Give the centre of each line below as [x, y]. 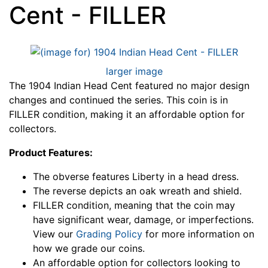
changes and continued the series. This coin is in [118, 100]
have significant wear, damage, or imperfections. [143, 220]
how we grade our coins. [89, 249]
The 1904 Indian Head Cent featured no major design [129, 86]
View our [54, 234]
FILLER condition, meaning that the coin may [134, 205]
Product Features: [51, 153]
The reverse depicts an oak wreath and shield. [137, 191]
